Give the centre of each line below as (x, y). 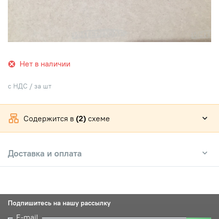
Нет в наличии (45, 63)
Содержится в (50, 118)
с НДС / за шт (30, 86)
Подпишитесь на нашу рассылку (59, 203)
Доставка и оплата (45, 153)
